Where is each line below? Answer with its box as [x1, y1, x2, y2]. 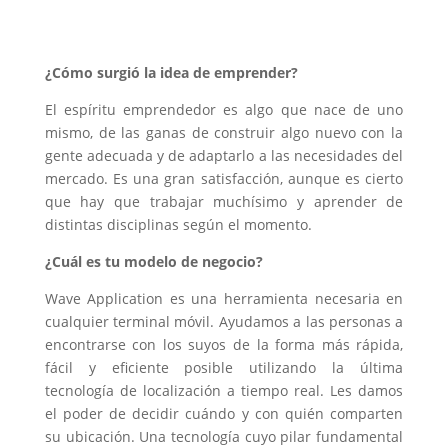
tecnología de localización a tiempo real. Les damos [44, 381, 404, 401]
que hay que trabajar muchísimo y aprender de [44, 192, 404, 212]
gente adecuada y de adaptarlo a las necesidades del [44, 146, 404, 166]
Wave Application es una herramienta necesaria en [44, 289, 404, 309]
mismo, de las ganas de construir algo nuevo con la [44, 123, 404, 143]
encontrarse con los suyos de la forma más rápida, [44, 335, 404, 355]
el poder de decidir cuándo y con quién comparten [44, 404, 404, 424]
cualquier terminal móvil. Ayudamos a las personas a [44, 312, 404, 332]
